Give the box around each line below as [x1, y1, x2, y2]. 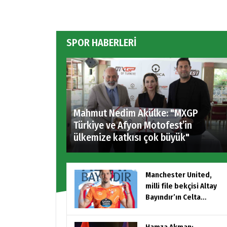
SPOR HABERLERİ [66, 36, 136, 49]
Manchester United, [145, 170, 212, 179]
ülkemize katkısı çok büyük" [73, 131, 190, 143]
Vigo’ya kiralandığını [145, 203, 213, 213]
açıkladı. [145, 214, 174, 224]
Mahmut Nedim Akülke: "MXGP [73, 106, 198, 119]
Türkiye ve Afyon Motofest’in [73, 119, 192, 131]
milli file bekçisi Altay [145, 181, 217, 191]
